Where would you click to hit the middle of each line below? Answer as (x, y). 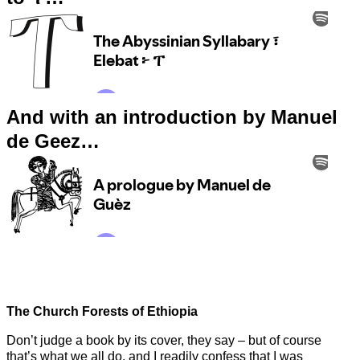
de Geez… (53, 141)
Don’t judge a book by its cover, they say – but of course (164, 341)
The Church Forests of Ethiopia (102, 312)
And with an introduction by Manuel (172, 117)
